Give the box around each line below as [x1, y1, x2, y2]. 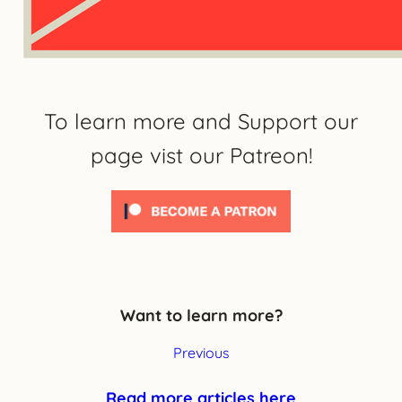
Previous [172, 343, 230, 362]
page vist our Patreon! [90, 141, 312, 169]
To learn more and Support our [44, 107, 358, 135]
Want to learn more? [119, 304, 283, 326]
